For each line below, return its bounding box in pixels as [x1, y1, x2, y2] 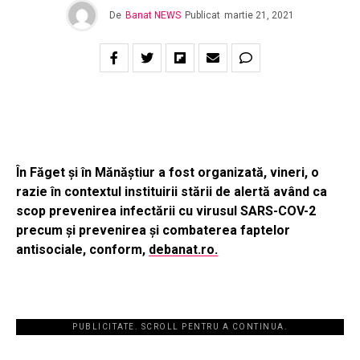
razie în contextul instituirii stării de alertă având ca [16, 184, 327, 200]
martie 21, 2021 [224, 10, 294, 22]
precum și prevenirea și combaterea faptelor [16, 223, 290, 239]
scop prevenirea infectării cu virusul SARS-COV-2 [16, 203, 316, 219]
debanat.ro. [149, 242, 218, 258]
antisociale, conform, [16, 242, 149, 258]
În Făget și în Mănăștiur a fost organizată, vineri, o [16, 165, 319, 181]
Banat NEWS [125, 10, 181, 22]
